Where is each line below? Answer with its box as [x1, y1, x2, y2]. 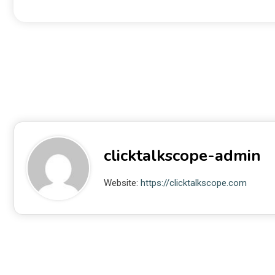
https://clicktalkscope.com [140, 177, 247, 188]
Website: [103, 177, 141, 188]
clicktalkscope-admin [103, 145, 261, 166]
